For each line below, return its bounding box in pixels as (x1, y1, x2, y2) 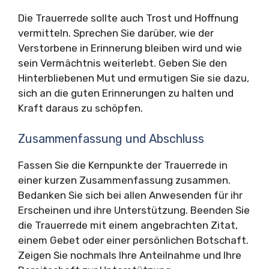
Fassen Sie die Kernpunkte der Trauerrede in (18, 159, 228, 171)
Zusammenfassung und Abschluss (18, 131, 204, 146)
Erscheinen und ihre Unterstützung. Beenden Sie (18, 204, 250, 216)
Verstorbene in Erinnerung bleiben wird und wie (18, 42, 242, 54)
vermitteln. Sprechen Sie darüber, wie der (18, 27, 214, 39)
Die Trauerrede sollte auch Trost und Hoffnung (18, 12, 238, 24)
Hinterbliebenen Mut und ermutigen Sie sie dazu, (18, 72, 249, 84)
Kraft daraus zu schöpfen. (18, 102, 143, 114)
